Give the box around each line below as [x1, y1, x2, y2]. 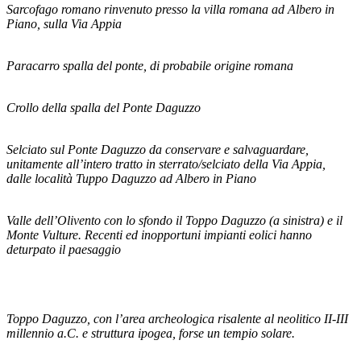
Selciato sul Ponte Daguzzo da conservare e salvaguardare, [6, 142, 309, 156]
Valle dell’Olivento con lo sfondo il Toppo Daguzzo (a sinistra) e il [6, 213, 342, 227]
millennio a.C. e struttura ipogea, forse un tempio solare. [6, 326, 295, 340]
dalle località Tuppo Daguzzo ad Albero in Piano [6, 171, 256, 185]
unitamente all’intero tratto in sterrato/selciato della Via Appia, [6, 156, 326, 171]
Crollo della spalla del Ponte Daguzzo [6, 100, 201, 114]
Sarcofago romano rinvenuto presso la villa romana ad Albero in [6, 2, 334, 16]
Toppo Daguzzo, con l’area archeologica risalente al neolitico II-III [6, 311, 348, 326]
